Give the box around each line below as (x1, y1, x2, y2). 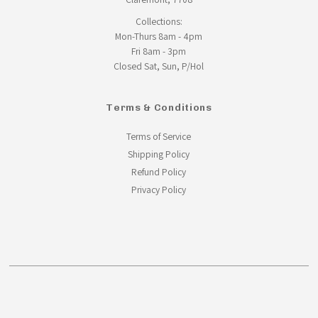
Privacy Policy (131, 182, 187, 196)
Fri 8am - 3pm (131, 44, 187, 57)
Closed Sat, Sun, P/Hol (114, 59, 204, 72)
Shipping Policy (128, 147, 190, 160)
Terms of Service (126, 129, 192, 143)
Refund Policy (131, 165, 187, 178)
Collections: (135, 14, 182, 28)
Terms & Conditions (106, 101, 212, 114)
